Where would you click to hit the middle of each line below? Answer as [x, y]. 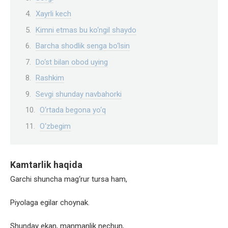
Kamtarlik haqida [46, 165]
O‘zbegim [55, 126]
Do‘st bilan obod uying [72, 62]
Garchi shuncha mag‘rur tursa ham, [69, 179]
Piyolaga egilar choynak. [50, 203]
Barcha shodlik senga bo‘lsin [83, 46]
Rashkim [50, 78]
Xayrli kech [53, 14]
